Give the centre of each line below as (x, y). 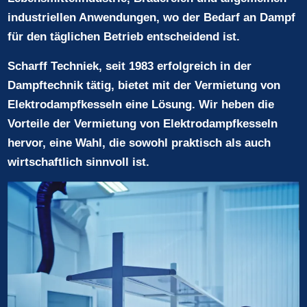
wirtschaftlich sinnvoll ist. (79, 162)
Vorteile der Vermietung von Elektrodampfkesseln (143, 123)
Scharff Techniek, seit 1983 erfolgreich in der (130, 66)
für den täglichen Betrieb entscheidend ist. (124, 37)
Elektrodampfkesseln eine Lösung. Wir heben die (141, 104)
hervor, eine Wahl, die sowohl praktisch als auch (139, 143)
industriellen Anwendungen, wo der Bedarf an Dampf (152, 18)
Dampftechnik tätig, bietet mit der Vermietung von (144, 85)
